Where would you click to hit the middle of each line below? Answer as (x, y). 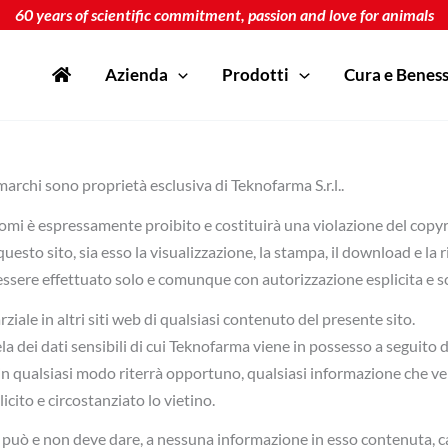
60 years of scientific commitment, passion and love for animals (224, 14)
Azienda (137, 75)
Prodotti (256, 75)
